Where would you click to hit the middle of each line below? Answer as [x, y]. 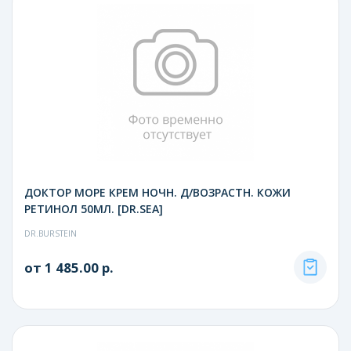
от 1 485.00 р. [69, 267]
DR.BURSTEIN [51, 233]
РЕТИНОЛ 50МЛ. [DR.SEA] [94, 208]
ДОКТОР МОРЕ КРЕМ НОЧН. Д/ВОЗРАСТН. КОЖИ [157, 192]
